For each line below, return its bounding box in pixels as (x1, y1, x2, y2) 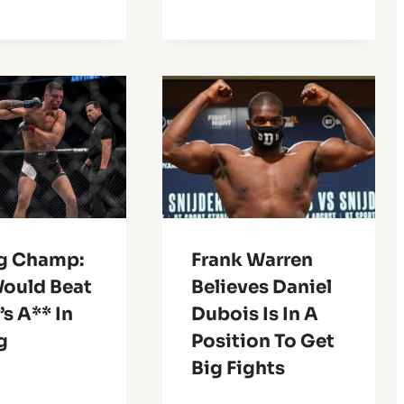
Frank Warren (190, 248, 313, 271)
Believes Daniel (190, 275, 332, 298)
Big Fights (190, 356, 285, 380)
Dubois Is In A (190, 302, 318, 326)
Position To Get (190, 329, 335, 353)
